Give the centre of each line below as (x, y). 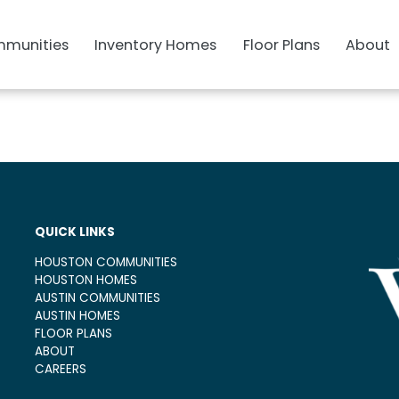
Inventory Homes (156, 47)
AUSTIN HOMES (77, 316)
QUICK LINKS (74, 233)
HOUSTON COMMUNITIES (106, 263)
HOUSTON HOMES (85, 281)
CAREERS (60, 370)
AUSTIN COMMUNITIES (97, 298)
